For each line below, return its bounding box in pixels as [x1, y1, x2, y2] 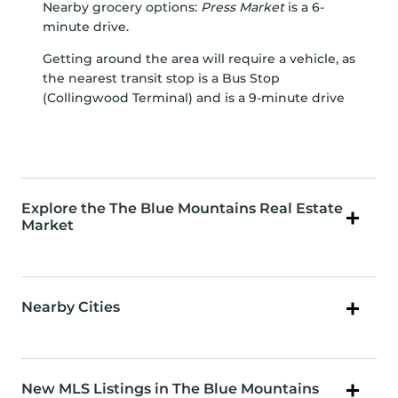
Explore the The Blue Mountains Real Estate [21, 200, 343, 218]
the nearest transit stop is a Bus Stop [43, 70, 280, 87]
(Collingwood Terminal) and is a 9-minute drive [43, 90, 345, 107]
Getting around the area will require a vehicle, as [43, 51, 355, 68]
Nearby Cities [21, 298, 120, 316]
